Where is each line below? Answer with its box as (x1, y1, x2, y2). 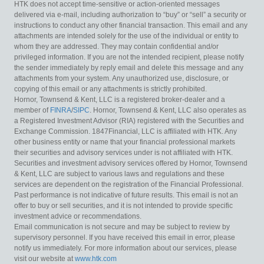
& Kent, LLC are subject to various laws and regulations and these (14, 169, 225, 178)
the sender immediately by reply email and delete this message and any (14, 63, 243, 72)
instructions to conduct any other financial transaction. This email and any (14, 21, 247, 29)
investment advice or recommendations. (14, 212, 141, 220)
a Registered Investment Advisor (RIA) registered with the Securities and (14, 116, 244, 125)
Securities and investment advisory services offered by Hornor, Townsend (14, 159, 247, 167)
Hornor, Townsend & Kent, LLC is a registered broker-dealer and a (14, 95, 225, 104)
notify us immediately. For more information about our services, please (14, 243, 237, 252)
